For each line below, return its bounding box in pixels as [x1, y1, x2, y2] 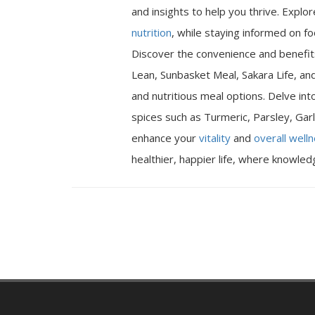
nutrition [131, 25, 172, 39]
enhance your [131, 131, 199, 145]
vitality [199, 131, 231, 145]
